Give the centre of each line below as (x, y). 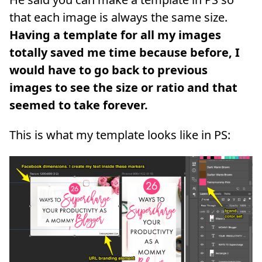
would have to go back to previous (108, 70)
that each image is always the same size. (118, 18)
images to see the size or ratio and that (123, 88)
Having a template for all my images (115, 35)
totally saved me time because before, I (125, 53)
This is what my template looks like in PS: (120, 135)
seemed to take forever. (79, 105)
